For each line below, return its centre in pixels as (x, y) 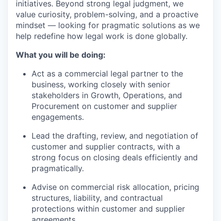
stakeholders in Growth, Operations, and (107, 95)
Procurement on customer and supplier (104, 106)
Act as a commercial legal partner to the (107, 73)
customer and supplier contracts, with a (106, 146)
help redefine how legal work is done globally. (102, 36)
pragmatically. (58, 168)
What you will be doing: (61, 55)
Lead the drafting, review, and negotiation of (115, 135)
